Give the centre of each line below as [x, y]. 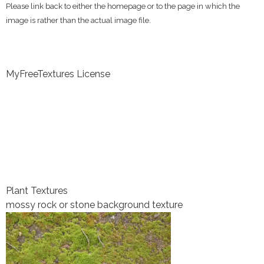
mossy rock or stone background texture [94, 205]
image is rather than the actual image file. [78, 21]
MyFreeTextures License [58, 74]
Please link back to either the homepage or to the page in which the [123, 6]
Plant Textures [37, 191]
